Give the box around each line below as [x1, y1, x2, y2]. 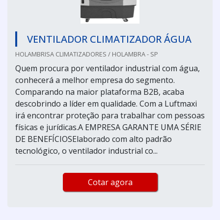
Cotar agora [87, 176, 133, 188]
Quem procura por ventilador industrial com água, [15, 62, 200, 74]
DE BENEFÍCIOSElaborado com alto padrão [15, 133, 172, 144]
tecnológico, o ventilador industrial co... [15, 145, 158, 156]
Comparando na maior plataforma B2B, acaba [15, 86, 184, 97]
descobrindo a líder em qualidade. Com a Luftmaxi [15, 98, 197, 109]
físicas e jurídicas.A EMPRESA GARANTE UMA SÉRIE [15, 121, 201, 133]
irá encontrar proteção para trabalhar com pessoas [15, 110, 205, 121]
